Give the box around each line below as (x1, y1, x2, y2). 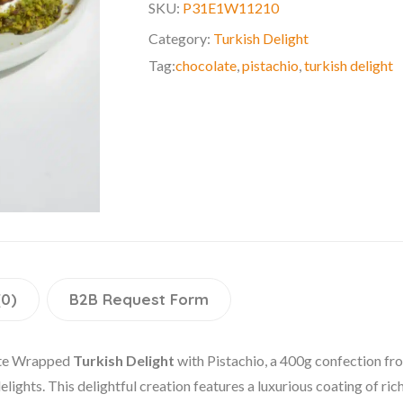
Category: (148, 29, 214, 47)
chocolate (175, 56, 237, 74)
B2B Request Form (69, 290, 209, 309)
